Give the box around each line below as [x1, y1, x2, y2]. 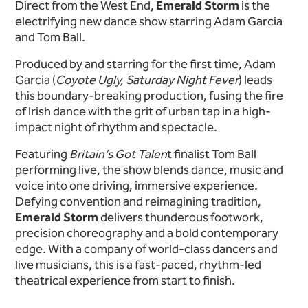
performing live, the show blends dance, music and [15, 162, 283, 178]
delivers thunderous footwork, [98, 210, 263, 225]
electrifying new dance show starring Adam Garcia [15, 14, 283, 30]
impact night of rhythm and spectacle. [15, 120, 217, 135]
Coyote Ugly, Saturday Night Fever [56, 72, 239, 88]
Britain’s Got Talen [69, 146, 167, 162]
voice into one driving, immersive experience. [15, 178, 258, 194]
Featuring [15, 146, 69, 162]
